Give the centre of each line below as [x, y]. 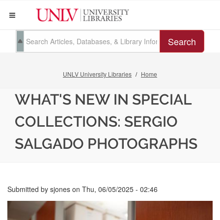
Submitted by [29, 189]
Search [182, 41]
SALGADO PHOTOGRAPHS [106, 144]
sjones [60, 189]
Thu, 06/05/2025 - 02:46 [120, 189]
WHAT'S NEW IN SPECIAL [103, 99]
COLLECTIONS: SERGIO [96, 122]
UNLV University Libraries [97, 74]
